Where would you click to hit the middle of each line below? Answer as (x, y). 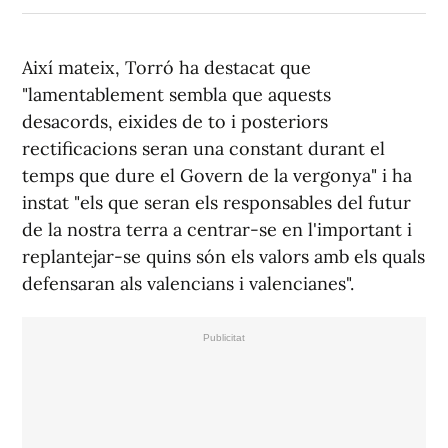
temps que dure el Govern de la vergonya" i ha (217, 176)
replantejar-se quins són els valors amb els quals (223, 257)
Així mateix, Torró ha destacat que (166, 68)
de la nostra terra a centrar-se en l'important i (217, 230)
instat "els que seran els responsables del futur (216, 203)
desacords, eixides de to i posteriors (175, 122)
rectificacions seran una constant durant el (203, 149)
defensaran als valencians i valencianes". (188, 284)
